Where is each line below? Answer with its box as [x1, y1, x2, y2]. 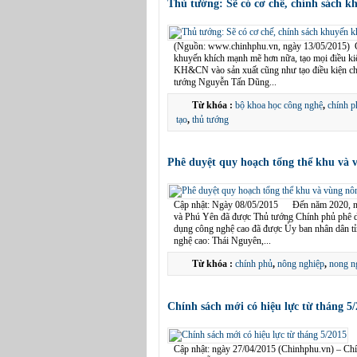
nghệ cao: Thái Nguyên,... [174, 235, 273, 246]
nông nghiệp [277, 258, 324, 269]
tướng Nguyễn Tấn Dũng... [174, 76, 279, 88]
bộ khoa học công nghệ [235, 100, 323, 111]
